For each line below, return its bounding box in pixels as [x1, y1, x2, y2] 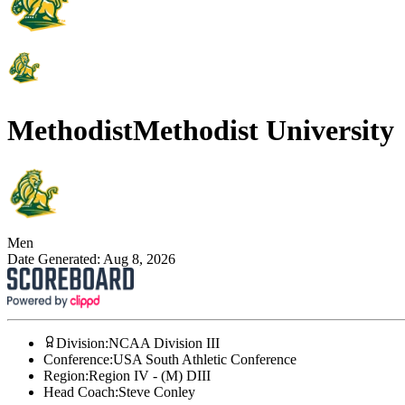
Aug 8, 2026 [103, 251, 175, 268]
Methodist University [133, 113, 394, 146]
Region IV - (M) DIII [89, 368, 211, 384]
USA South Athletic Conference [113, 352, 297, 368]
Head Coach [43, 384, 115, 400]
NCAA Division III [108, 335, 220, 352]
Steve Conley [118, 384, 195, 400]
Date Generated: [7, 251, 103, 268]
